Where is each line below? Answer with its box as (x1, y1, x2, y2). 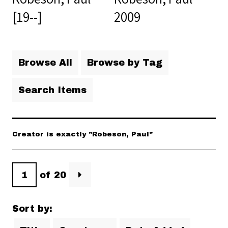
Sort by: (12, 204, 52, 214)
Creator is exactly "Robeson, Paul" (12, 130, 153, 138)
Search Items (18, 85, 87, 96)
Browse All (18, 58, 72, 68)
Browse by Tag (87, 58, 162, 68)
